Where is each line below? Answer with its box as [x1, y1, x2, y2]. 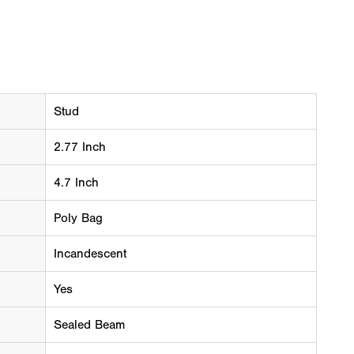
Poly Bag [53, 211, 103, 225]
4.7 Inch [53, 175, 99, 190]
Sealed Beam [53, 318, 125, 332]
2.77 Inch [53, 140, 106, 154]
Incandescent [53, 247, 126, 261]
